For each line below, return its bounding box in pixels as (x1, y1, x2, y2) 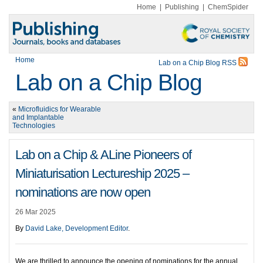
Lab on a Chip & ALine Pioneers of (15, 147, 191, 162)
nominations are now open (15, 185, 150, 200)
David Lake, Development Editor (25, 224, 128, 232)
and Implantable (12, 113, 64, 122)
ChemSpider (208, 3, 248, 11)
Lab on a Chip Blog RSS (159, 59, 238, 67)
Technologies (12, 122, 55, 130)
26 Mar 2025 (15, 208, 56, 216)
